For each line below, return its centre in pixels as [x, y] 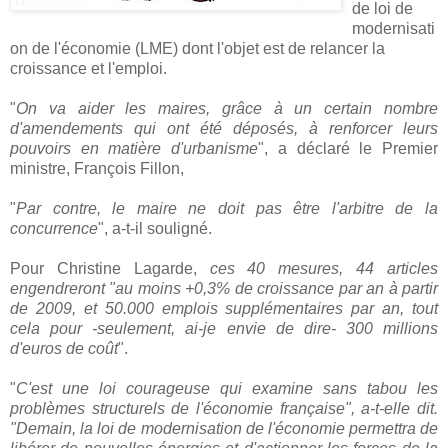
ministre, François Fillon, [97, 168]
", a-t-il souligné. [155, 228]
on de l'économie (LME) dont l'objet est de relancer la [197, 48]
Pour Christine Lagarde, [110, 268]
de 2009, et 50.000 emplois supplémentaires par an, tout [224, 308]
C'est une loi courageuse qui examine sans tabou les [227, 388]
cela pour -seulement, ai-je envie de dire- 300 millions [224, 328]
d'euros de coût [64, 348]
